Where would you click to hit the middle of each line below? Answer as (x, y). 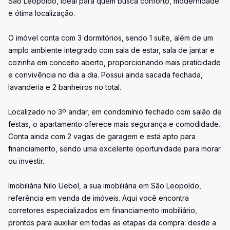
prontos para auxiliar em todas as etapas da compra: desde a (112, 223)
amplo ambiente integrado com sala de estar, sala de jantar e (111, 50)
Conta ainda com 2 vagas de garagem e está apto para (102, 136)
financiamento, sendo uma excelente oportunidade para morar (114, 149)
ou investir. (26, 161)
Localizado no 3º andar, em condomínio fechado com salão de (115, 112)
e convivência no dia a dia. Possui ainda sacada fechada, (106, 75)
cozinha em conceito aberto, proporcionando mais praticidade (114, 62)
